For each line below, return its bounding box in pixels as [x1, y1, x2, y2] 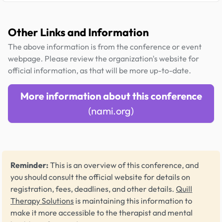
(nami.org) [88, 105, 134, 117]
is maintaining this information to [74, 196, 192, 206]
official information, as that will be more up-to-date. [8, 65, 191, 76]
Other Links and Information [8, 25, 149, 40]
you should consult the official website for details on [10, 172, 190, 182]
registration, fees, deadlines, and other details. [10, 184, 176, 194]
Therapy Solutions [10, 196, 74, 206]
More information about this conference [20, 90, 202, 103]
